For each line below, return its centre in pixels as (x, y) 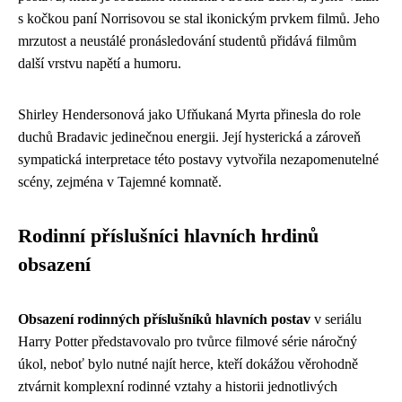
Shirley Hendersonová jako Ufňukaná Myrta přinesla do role (189, 114)
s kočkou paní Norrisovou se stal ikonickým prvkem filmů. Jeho (199, 18)
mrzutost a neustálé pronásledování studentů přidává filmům (187, 40)
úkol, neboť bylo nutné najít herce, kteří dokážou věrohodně (188, 363)
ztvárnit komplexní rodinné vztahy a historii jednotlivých (178, 386)
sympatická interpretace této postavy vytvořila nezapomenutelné (198, 159)
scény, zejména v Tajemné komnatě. (120, 181)
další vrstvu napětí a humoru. (100, 63)
